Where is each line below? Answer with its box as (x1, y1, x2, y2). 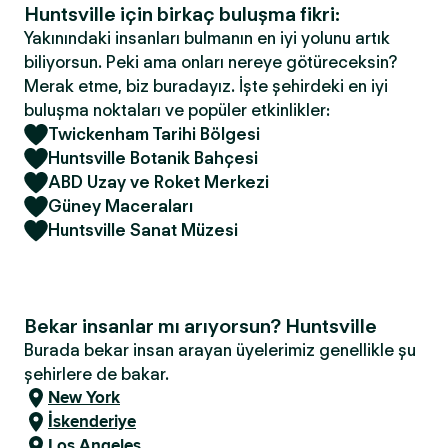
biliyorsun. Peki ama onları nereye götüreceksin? (24, 52, 397, 72)
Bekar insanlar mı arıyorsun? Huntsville (24, 314, 377, 338)
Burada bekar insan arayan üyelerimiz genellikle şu (24, 340, 416, 360)
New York (48, 385, 120, 410)
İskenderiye (48, 409, 136, 434)
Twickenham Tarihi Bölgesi (48, 124, 260, 144)
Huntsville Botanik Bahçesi (48, 148, 258, 168)
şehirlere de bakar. (24, 364, 169, 384)
